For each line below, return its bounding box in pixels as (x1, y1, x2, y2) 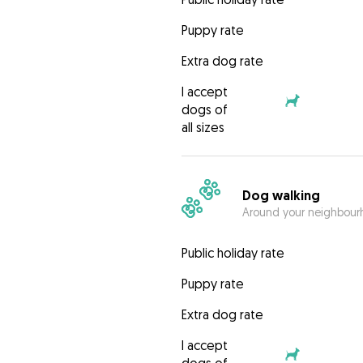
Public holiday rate (181, 245, 284, 262)
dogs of (181, 101, 228, 118)
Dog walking (241, 186, 320, 204)
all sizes (181, 119, 224, 136)
